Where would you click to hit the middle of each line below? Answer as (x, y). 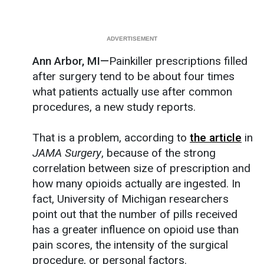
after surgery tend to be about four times (133, 76)
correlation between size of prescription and (141, 168)
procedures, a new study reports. (114, 107)
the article (216, 137)
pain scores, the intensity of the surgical (130, 245)
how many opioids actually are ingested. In (136, 183)
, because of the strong (159, 153)
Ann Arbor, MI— (71, 61)
